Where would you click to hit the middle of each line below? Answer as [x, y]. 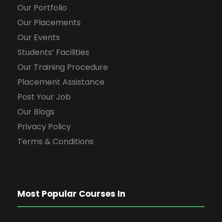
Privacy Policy [44, 126]
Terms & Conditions [55, 141]
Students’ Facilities [53, 52]
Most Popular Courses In [71, 194]
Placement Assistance [61, 82]
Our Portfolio [42, 7]
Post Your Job [44, 97]
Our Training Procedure [63, 67]
